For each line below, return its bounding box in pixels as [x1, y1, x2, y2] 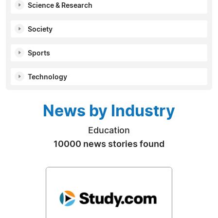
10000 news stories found [54, 140, 164, 149]
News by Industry [43, 103, 175, 119]
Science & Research [28, 2, 92, 9]
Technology [28, 73, 67, 81]
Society [28, 26, 53, 33]
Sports [28, 50, 50, 57]
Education [88, 126, 130, 135]
